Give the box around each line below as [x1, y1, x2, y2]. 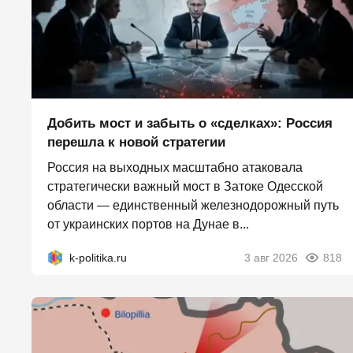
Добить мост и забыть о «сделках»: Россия [47, 116, 333, 131]
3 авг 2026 [244, 251, 298, 264]
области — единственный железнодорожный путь [47, 199, 339, 212]
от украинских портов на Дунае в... [47, 217, 249, 231]
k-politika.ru [69, 251, 127, 264]
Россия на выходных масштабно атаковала [47, 161, 303, 174]
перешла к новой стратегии [47, 135, 225, 150]
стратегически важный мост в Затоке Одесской [47, 180, 323, 193]
